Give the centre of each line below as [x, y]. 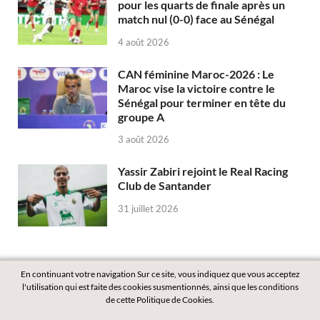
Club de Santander [165, 186]
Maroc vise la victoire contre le [196, 88]
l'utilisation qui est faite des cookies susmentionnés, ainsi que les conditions [160, 287]
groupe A [141, 116]
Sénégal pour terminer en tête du [202, 102]
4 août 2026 [144, 42]
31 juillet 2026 [148, 209]
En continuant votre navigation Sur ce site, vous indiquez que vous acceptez [160, 274]
